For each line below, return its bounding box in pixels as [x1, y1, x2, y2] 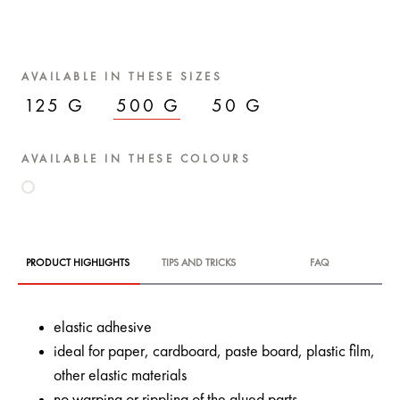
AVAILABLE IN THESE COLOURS [21, 154, 251, 166]
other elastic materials [54, 368, 187, 385]
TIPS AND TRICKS [162, 257, 237, 269]
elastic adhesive [54, 320, 152, 337]
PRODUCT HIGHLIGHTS [26, 257, 130, 269]
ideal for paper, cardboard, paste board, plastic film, [54, 344, 375, 361]
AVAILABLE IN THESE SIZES [21, 71, 222, 84]
